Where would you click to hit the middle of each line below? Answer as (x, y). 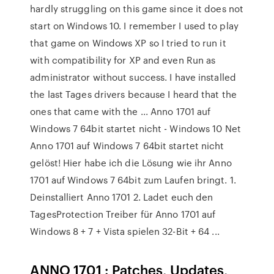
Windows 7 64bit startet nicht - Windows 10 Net (135, 128)
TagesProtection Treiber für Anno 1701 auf (123, 214)
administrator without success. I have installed (133, 77)
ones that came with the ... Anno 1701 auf (120, 111)
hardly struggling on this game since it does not (137, 9)
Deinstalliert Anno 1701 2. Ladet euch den (122, 197)
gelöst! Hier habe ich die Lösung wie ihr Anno (131, 163)
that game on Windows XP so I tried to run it (128, 43)
